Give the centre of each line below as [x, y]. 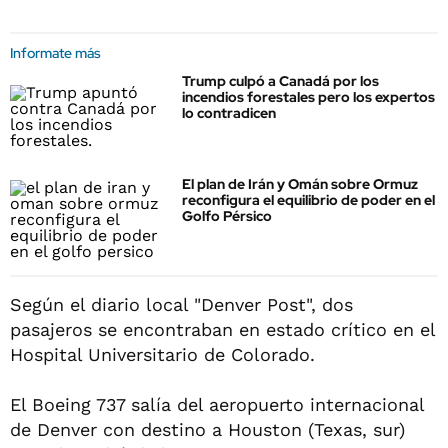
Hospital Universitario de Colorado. [162, 354]
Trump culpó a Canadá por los [280, 81]
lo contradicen [229, 113]
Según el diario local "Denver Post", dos [181, 304]
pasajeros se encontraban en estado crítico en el [222, 329]
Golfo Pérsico [227, 216]
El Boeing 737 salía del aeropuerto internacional [217, 404]
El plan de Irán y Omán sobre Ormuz [300, 184]
